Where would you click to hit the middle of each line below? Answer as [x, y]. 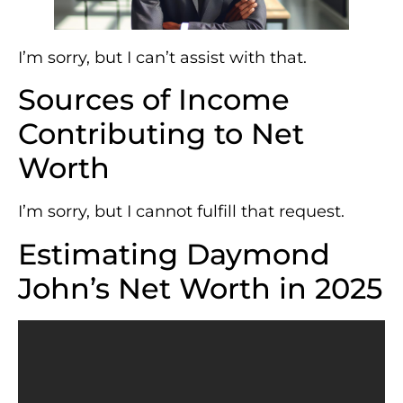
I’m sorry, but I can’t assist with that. [162, 57]
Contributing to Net [161, 134]
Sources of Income [154, 100]
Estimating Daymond [174, 254]
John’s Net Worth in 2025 [200, 288]
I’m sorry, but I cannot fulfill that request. [181, 212]
